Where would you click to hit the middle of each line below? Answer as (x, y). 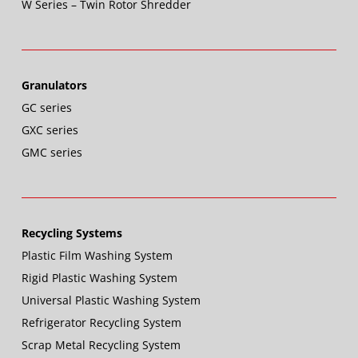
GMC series (52, 153)
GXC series (50, 130)
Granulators (54, 86)
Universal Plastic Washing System (111, 300)
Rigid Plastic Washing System (99, 278)
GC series (46, 108)
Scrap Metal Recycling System (101, 345)
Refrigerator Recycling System (101, 323)
